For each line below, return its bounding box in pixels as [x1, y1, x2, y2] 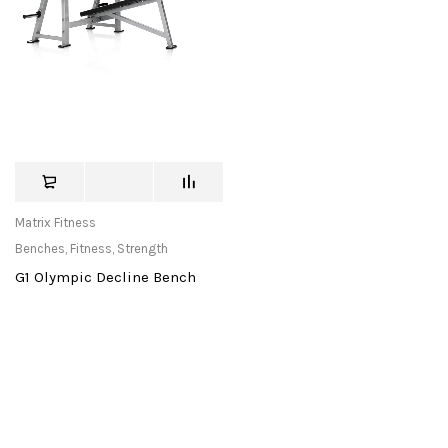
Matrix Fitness [15, 215, 96, 231]
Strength [117, 241, 168, 257]
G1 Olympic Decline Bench [15, 268, 196, 287]
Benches [15, 241, 65, 257]
